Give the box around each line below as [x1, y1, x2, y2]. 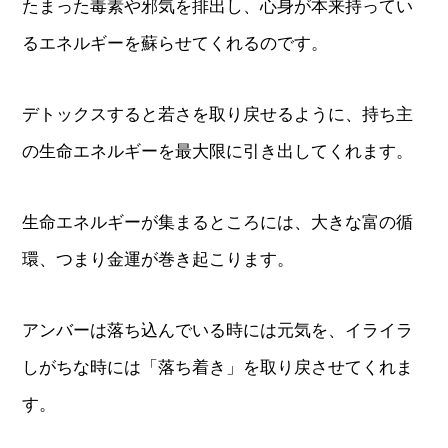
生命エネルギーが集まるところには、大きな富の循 [22, 213, 414, 232]
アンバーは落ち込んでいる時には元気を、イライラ [22, 321, 414, 340]
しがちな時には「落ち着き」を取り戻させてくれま [22, 358, 414, 377]
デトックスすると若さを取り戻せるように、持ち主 [22, 105, 414, 124]
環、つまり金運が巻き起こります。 [22, 250, 295, 269]
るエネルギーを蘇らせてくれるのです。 [22, 34, 329, 53]
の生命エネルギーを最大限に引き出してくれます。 [22, 142, 414, 161]
